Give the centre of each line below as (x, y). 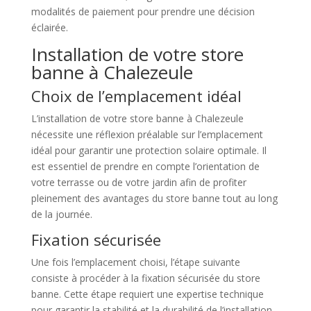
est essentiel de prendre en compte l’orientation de (145, 166)
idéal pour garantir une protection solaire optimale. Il (149, 150)
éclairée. (49, 27)
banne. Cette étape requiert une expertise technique (147, 294)
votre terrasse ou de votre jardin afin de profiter (138, 182)
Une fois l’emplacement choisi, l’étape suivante (135, 262)
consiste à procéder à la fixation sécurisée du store (145, 278)
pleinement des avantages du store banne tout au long (154, 198)
